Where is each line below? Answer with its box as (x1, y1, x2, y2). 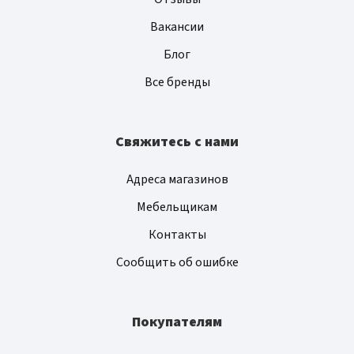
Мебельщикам (137, 198, 217, 217)
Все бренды (144, 73, 210, 92)
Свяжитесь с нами (115, 132, 239, 153)
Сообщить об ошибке (115, 254, 239, 272)
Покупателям (132, 312, 222, 333)
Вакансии (150, 18, 204, 36)
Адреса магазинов (126, 171, 228, 189)
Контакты (148, 226, 206, 244)
